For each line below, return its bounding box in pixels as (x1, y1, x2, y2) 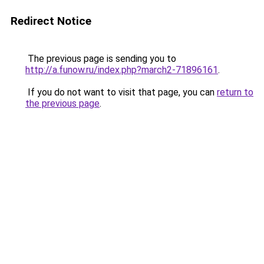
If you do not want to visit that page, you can (25, 87, 217, 98)
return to (217, 87, 253, 98)
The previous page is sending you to (25, 53, 176, 64)
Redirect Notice (11, 14, 91, 28)
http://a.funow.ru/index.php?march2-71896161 (25, 64, 218, 75)
